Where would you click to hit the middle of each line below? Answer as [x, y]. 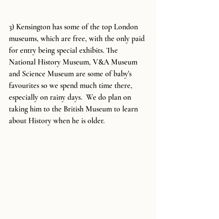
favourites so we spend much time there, [72, 86]
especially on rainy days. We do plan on [71, 98]
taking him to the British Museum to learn [74, 109]
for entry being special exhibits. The [64, 51]
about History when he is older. [57, 121]
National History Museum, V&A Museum [74, 62]
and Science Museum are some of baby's [71, 74]
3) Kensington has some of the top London [74, 27]
